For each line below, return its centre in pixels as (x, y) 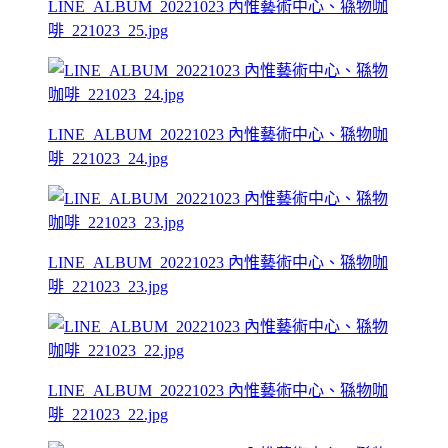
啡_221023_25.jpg (108, 30)
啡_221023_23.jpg (108, 286)
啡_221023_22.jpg (108, 414)
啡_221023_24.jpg (108, 158)
